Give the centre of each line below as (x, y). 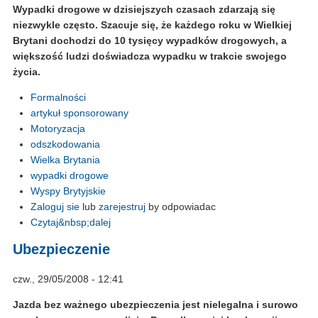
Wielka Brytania (65, 159)
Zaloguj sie (55, 206)
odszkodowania (65, 144)
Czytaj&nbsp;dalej (71, 222)
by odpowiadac (181, 206)
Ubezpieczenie (61, 250)
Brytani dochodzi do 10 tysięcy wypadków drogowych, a (150, 40)
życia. (27, 71)
